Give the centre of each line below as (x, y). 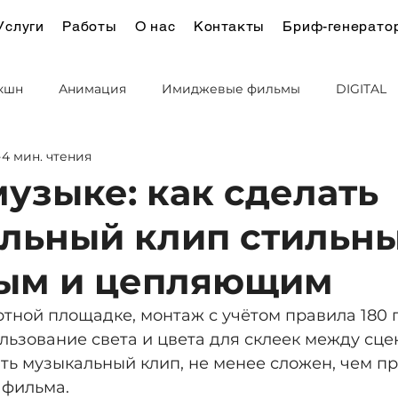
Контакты (229, 26)
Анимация (92, 88)
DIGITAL (361, 88)
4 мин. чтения (47, 156)
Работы (90, 26)
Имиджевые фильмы (231, 88)
